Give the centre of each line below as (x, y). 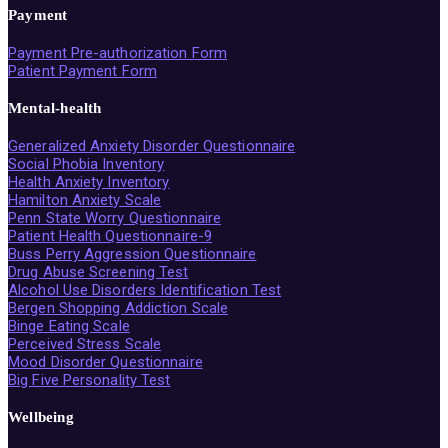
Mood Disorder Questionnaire (105, 361)
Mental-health (55, 107)
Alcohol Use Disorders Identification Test (145, 289)
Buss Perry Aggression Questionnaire (132, 253)
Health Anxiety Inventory (89, 181)
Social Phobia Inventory (86, 163)
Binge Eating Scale (69, 325)
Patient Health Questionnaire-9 (110, 235)
